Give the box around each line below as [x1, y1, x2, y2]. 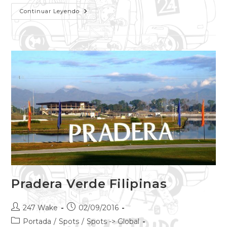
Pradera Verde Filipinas [11, 176, 167, 192]
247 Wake [23, 203, 58, 213]
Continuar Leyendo [20, 7, 80, 15]
